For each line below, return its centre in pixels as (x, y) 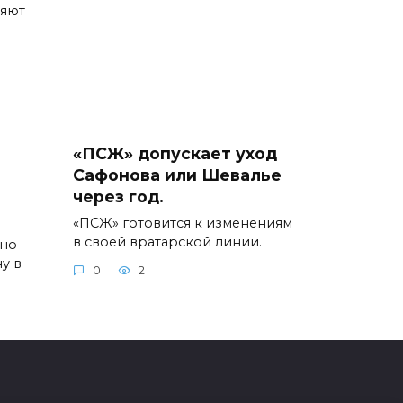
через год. (118, 196)
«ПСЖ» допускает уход (175, 153)
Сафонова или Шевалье (177, 175)
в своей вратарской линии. (167, 242)
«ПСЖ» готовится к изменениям (183, 223)
